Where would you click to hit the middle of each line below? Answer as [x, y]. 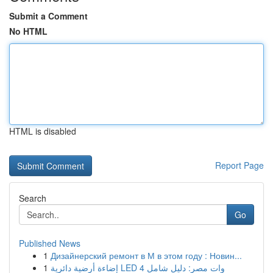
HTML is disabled [43, 131]
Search [33, 198]
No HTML [28, 31]
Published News [50, 243]
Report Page [239, 165]
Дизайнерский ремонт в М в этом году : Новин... [146, 255]
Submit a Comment [48, 16]
